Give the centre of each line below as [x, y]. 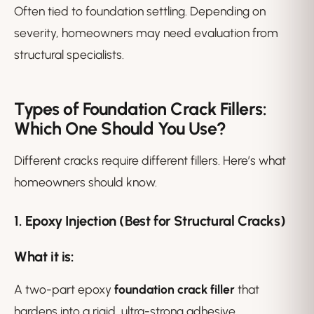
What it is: [44, 257]
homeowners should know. [86, 182]
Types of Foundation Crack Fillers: [140, 109]
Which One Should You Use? [120, 129]
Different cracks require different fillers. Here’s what [150, 161]
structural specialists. [69, 55]
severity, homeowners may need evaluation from [146, 33]
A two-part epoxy [64, 289]
